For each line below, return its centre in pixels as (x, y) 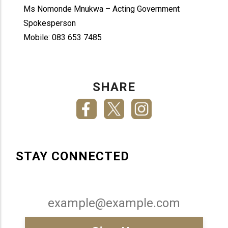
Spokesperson (50, 23)
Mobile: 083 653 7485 (63, 37)
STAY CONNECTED (73, 156)
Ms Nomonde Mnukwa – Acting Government (102, 9)
